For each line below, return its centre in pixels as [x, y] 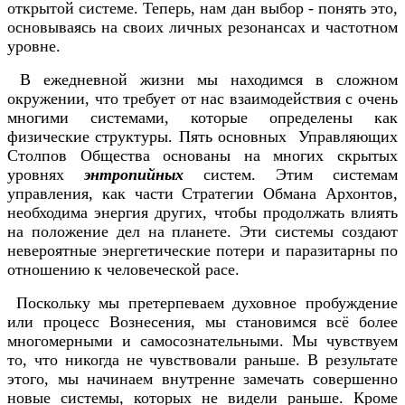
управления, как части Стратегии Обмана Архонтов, [202, 194]
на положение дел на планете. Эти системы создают [202, 232]
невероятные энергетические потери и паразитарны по [202, 251]
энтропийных [134, 175]
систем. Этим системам [291, 175]
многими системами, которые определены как [202, 118]
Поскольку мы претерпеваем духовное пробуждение [202, 303]
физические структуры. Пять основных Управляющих [202, 137]
